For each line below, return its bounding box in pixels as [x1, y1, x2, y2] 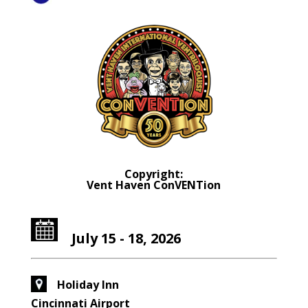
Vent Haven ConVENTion [87, 177, 221, 193]
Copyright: [124, 166, 184, 182]
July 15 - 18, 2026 [71, 229, 181, 248]
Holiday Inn [56, 277, 119, 293]
